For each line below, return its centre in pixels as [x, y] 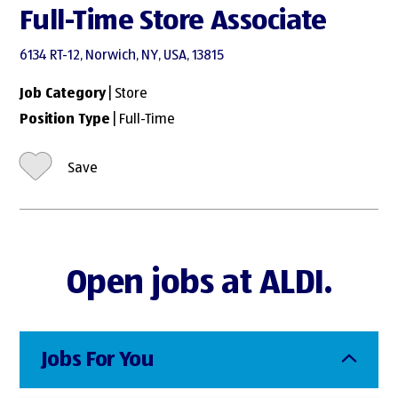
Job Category [63, 95]
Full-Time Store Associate [173, 21]
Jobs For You [97, 360]
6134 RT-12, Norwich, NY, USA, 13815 [122, 56]
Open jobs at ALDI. [199, 284]
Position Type [65, 119]
